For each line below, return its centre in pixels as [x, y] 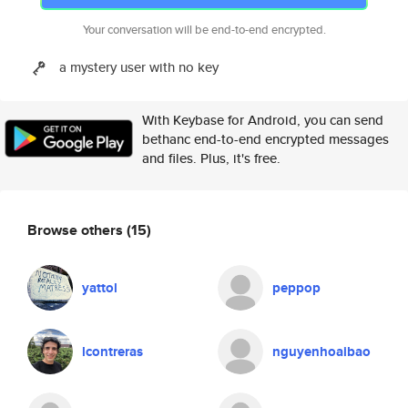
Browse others [77, 229]
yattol [100, 288]
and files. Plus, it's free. [211, 158]
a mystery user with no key [139, 67]
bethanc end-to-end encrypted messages [265, 139]
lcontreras [112, 352]
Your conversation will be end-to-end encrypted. [204, 30]
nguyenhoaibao [321, 352]
